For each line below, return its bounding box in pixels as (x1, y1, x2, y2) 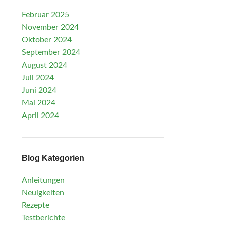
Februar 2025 (21, 11, 69, 19)
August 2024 (21, 61, 67, 69)
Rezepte (21, 201, 49, 209)
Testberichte (21, 214, 65, 222)
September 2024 (21, 48, 80, 56)
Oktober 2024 (21, 36, 72, 44)
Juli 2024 (21, 74, 54, 82)
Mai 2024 (21, 99, 55, 107)
